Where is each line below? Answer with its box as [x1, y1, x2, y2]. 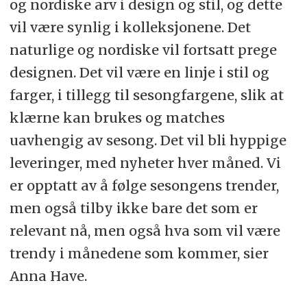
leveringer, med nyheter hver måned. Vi [9, 154, 281, 172]
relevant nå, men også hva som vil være [9, 222, 280, 240]
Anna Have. [9, 267, 87, 285]
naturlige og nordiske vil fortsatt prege [9, 41, 277, 59]
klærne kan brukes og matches [9, 109, 225, 127]
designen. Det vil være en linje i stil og [9, 64, 269, 82]
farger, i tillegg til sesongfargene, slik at [9, 86, 284, 104]
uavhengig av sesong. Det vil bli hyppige [9, 132, 286, 149]
